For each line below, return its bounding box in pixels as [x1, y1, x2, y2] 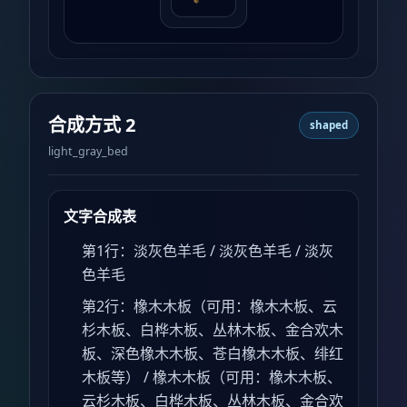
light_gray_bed [48, 144, 128, 160]
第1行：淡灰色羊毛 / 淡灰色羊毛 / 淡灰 [82, 241, 333, 262]
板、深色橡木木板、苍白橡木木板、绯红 [82, 342, 343, 363]
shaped [309, 118, 348, 133]
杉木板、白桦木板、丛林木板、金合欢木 [82, 319, 343, 340]
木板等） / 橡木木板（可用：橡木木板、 [82, 366, 342, 387]
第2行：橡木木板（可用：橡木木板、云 [82, 295, 337, 316]
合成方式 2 [48, 112, 135, 137]
